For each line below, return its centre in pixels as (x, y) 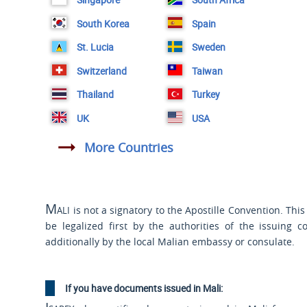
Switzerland (101, 71)
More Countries (129, 147)
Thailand (95, 95)
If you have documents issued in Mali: (144, 288)
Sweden (209, 47)
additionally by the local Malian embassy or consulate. (170, 241)
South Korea (103, 23)
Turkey (206, 95)
